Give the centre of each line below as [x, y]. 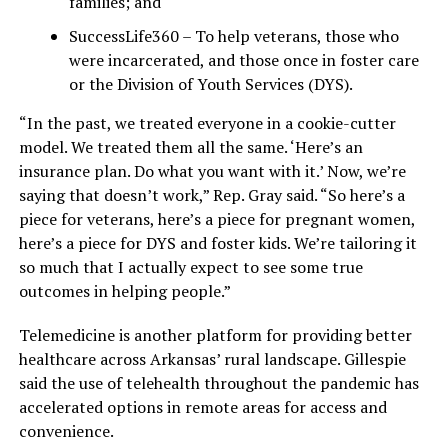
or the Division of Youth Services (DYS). [210, 84]
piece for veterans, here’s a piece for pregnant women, [216, 219]
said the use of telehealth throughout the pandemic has [218, 383]
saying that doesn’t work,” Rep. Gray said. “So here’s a [211, 195]
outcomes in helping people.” [124, 291]
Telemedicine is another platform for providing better [215, 335]
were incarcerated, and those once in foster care [243, 60]
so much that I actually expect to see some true [190, 267]
